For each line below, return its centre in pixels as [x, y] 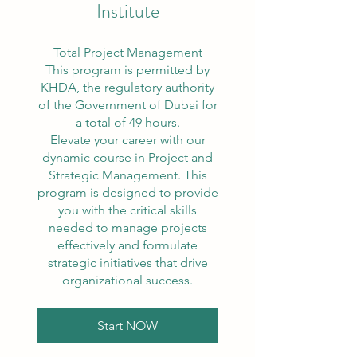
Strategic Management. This [127, 175]
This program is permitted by [127, 70]
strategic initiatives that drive [127, 263]
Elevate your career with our [127, 140]
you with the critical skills [127, 210]
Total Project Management [127, 53]
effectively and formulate [127, 245]
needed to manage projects [127, 228]
